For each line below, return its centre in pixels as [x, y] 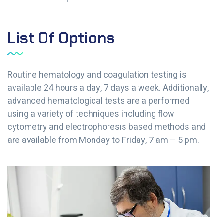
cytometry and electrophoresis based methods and [107, 127]
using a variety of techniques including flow [91, 114]
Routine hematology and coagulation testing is [97, 75]
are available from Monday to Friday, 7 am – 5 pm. [103, 140]
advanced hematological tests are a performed [98, 101]
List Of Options [61, 38]
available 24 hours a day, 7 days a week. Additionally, [108, 88]
